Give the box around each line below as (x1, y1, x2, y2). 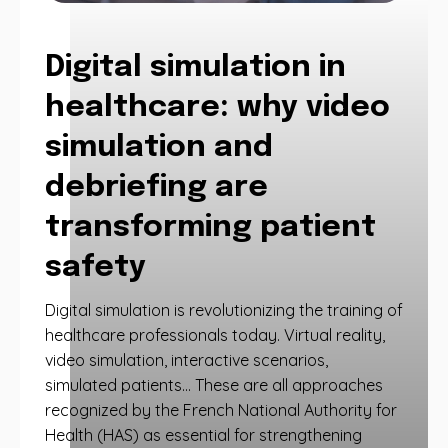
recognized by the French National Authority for (45, 400, 397, 420)
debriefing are (45, 172, 268, 203)
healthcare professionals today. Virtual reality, (45, 325, 385, 345)
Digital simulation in (45, 52, 346, 83)
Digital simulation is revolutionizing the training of (45, 300, 403, 320)
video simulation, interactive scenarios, (45, 350, 328, 370)
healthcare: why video (45, 92, 390, 123)
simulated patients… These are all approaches (45, 375, 383, 395)
